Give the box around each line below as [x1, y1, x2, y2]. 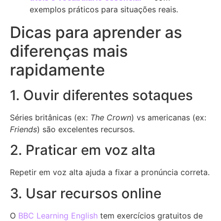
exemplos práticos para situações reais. [30, 4, 178, 15]
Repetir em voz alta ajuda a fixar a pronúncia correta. [10, 167, 210, 178]
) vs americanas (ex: [131, 112, 206, 123]
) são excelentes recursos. [37, 124, 135, 135]
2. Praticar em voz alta [10, 142, 155, 159]
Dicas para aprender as [10, 23, 182, 42]
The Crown [90, 112, 131, 123]
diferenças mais [10, 41, 128, 61]
